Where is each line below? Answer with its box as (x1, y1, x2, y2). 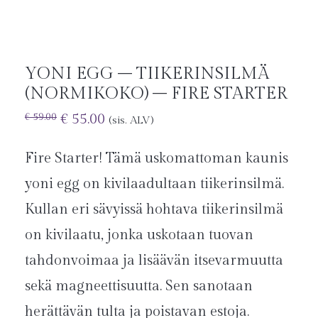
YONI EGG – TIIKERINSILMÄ (25, 64, 269, 84)
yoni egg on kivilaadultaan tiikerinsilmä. (25, 175, 284, 192)
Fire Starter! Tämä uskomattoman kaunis (25, 149, 288, 167)
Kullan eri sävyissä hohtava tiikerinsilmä (25, 200, 283, 218)
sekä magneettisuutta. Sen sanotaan (25, 277, 253, 295)
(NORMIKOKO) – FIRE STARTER (25, 84, 287, 104)
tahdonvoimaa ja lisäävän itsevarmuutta (25, 251, 283, 269)
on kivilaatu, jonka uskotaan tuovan (25, 226, 253, 243)
